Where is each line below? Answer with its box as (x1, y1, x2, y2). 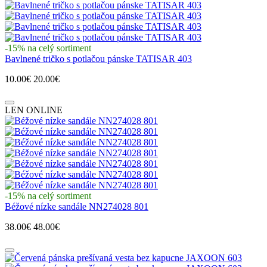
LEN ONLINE (5, 104, 63, 115)
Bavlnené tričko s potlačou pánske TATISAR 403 (5, 53, 192, 64)
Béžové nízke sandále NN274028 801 (5, 201, 148, 212)
